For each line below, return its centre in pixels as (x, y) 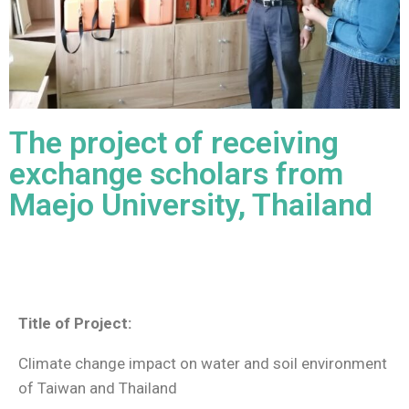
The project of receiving (174, 142)
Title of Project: (75, 323)
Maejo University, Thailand (191, 204)
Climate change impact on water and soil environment (203, 363)
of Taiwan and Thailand (98, 388)
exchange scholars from (176, 173)
